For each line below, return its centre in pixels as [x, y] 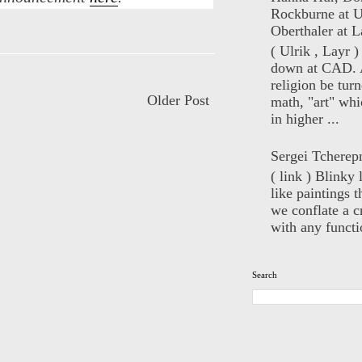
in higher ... [305, 118]
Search [265, 275]
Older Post [178, 101]
